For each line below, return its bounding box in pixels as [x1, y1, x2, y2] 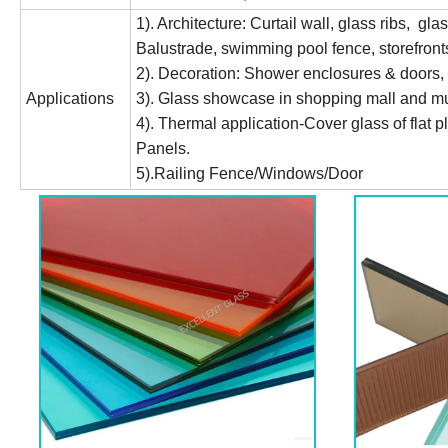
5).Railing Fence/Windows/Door [136, 165, 363, 183]
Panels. [136, 140, 194, 158]
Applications [26, 90, 114, 108]
